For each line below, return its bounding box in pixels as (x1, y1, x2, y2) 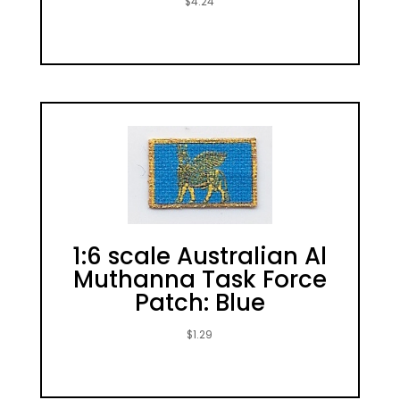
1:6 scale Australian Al (72, 240, 328, 273)
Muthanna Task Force (72, 263, 327, 296)
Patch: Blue (134, 287, 265, 320)
